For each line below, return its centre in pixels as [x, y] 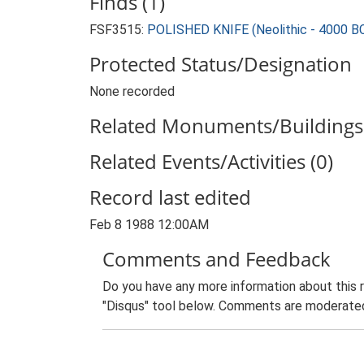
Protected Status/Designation [221, 64]
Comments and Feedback [217, 259]
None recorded [132, 91]
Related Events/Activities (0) [211, 161]
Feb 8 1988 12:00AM [149, 225]
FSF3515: [118, 30]
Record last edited [170, 197]
